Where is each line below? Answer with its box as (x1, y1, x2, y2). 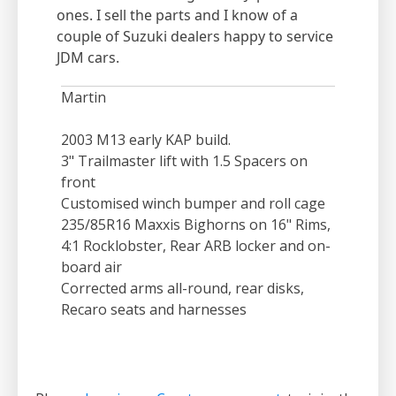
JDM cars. (57, 48, 119, 68)
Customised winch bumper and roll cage (61, 194, 325, 214)
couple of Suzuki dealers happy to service (57, 27, 333, 47)
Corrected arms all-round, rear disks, (61, 278, 304, 299)
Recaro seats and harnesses (61, 300, 247, 320)
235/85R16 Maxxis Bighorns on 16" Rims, (61, 215, 331, 235)
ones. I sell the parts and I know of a (57, 5, 298, 26)
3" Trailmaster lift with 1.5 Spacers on (61, 151, 308, 171)
